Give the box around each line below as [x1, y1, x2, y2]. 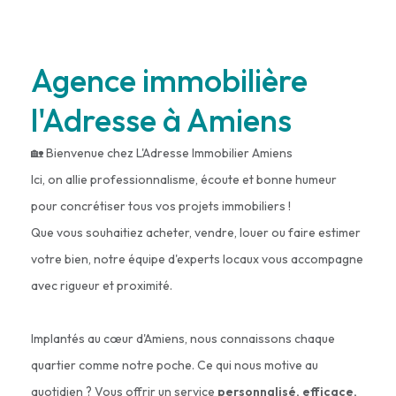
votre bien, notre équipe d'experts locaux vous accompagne [31, 251, 363, 268]
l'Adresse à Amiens [31, 100, 292, 141]
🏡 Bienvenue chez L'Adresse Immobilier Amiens [31, 145, 293, 162]
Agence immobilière [31, 60, 308, 101]
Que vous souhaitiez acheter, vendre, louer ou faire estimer [31, 225, 361, 241]
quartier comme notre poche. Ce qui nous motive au [31, 357, 318, 374]
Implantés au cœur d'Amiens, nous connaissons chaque [31, 331, 335, 347]
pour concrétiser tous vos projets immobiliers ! [31, 198, 291, 215]
